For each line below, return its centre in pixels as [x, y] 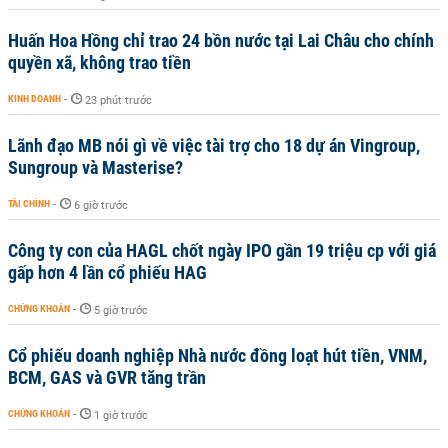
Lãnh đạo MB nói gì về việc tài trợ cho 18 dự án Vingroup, [214, 145]
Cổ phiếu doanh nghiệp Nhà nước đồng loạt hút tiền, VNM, [217, 355]
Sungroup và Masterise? [95, 167]
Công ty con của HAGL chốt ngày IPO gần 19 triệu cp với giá [222, 250]
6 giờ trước [101, 205]
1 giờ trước [121, 415]
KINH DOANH [34, 98]
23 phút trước [118, 100]
